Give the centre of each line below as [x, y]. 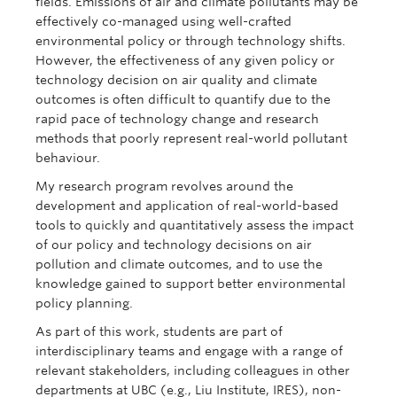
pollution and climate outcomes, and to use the [179, 264]
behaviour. [68, 157]
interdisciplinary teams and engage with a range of [189, 350]
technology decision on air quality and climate [176, 79]
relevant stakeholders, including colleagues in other [193, 370]
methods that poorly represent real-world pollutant [191, 138]
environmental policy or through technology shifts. [191, 40]
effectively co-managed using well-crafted [163, 21]
